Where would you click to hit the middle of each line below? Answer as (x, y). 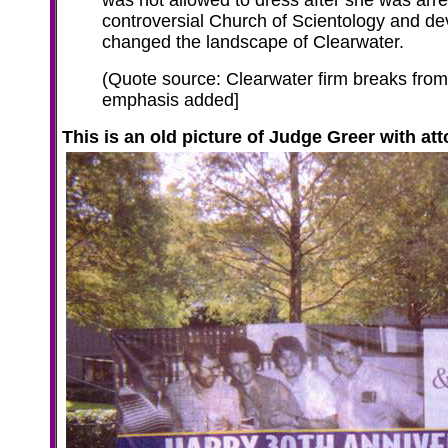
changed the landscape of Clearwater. (253, 42)
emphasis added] (170, 100)
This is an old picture (154, 137)
